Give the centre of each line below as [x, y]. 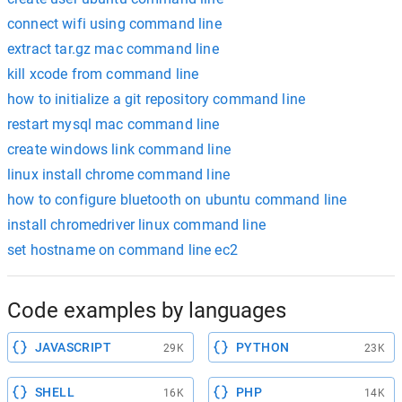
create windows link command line [119, 149]
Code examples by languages [147, 310]
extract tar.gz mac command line [113, 49]
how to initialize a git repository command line [157, 99]
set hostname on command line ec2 [122, 250]
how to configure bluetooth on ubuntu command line [177, 200]
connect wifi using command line [114, 24]
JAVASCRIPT [73, 347]
